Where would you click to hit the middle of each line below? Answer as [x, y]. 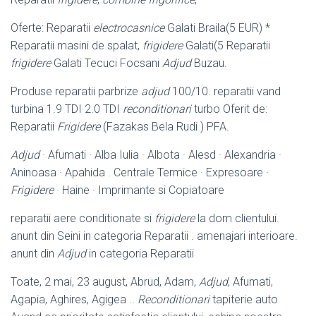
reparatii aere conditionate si [83, 218]
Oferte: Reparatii [52, 28]
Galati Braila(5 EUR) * [217, 28]
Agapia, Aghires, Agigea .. [74, 299]
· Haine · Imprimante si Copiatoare [139, 190]
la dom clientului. [237, 218]
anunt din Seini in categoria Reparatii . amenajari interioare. [154, 236]
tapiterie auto [244, 299]
